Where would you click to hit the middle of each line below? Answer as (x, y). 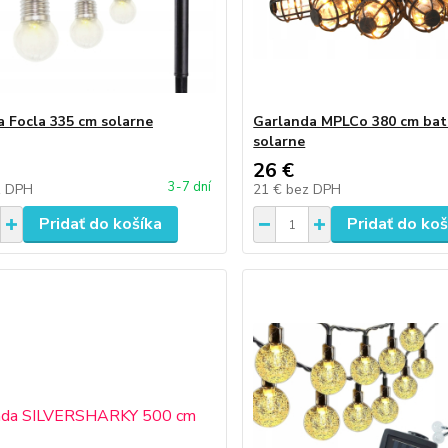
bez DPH (314, 189)
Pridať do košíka (100, 224)
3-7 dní (190, 187)
